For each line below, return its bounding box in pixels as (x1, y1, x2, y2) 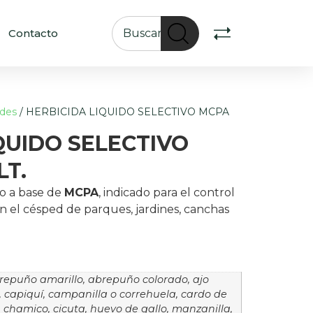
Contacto (8, 26, 58, 40)
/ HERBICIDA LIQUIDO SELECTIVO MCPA (17, 105, 229, 118)
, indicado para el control (99, 186, 235, 199)
